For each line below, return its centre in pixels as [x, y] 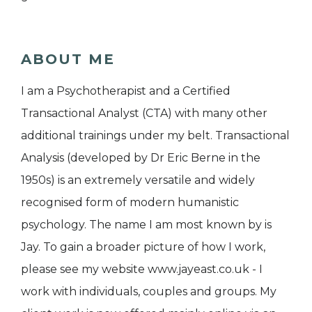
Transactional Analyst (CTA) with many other [144, 114]
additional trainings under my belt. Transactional [155, 136]
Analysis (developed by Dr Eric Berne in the [141, 158]
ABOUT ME [68, 60]
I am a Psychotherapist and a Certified [126, 91]
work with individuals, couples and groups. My [149, 292]
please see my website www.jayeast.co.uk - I [142, 270]
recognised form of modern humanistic [130, 203]
